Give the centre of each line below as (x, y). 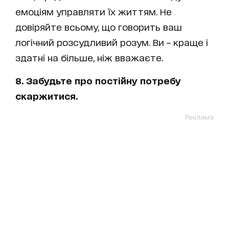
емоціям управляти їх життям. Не (94, 11)
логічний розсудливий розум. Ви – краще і (112, 42)
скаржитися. (47, 95)
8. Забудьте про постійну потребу (98, 80)
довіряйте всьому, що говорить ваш (99, 26)
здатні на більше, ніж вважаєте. (89, 57)
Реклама (199, 117)
